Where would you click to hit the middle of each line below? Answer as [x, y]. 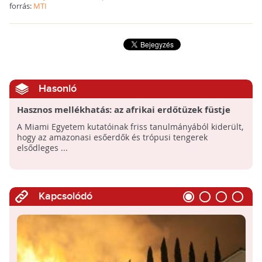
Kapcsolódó [65, 196]
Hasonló [57, 89]
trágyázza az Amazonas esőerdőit [89, 122]
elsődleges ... [42, 148]
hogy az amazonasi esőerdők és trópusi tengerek [112, 137]
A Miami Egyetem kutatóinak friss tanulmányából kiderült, [130, 127]
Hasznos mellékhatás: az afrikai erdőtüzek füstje [123, 110]
